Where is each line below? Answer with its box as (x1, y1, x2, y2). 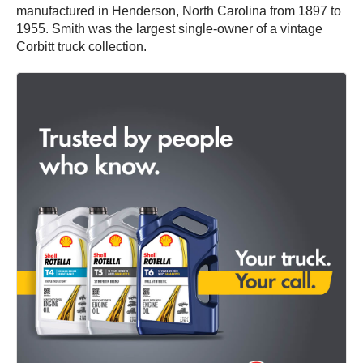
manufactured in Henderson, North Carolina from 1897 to (16, 4, 341, 19)
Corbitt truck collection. (16, 40, 147, 54)
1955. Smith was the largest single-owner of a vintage (16, 22, 322, 36)
